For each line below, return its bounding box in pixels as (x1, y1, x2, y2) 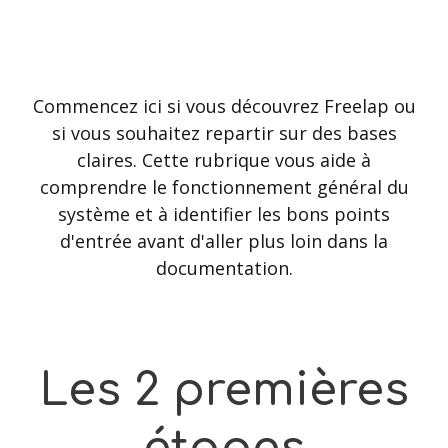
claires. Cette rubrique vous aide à (77, 147, 371, 172)
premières (172, 366, 409, 416)
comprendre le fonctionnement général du (39, 174, 409, 199)
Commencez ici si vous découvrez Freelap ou (32, 93, 416, 118)
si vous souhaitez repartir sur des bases (51, 120, 397, 145)
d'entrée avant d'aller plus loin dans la (60, 228, 388, 253)
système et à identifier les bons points (58, 201, 390, 226)
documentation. (155, 255, 293, 280)
